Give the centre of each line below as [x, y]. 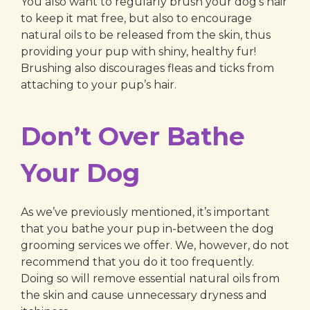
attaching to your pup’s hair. [99, 85]
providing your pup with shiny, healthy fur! [138, 52]
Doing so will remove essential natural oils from [150, 279]
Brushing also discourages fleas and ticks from [147, 69]
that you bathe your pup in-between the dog [147, 229]
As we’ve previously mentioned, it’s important [145, 212]
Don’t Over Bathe [133, 137]
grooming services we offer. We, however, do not [155, 246]
